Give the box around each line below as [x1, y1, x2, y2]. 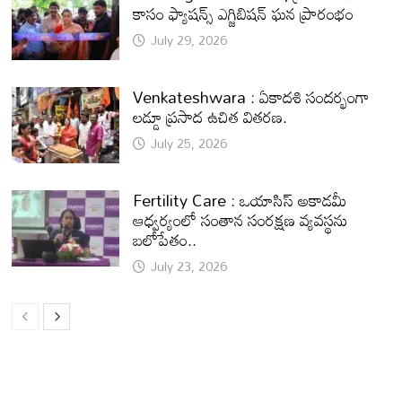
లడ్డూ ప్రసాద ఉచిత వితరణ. [133, 100, 288, 134]
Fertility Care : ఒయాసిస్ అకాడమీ [133, 184, 348, 217]
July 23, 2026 [151, 254, 228, 279]
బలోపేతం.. [133, 223, 197, 257]
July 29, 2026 [151, 28, 228, 53]
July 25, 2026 [151, 131, 228, 156]
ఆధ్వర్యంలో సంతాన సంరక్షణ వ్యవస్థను [133, 204, 349, 237]
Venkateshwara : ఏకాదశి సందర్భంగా [133, 81, 371, 114]
